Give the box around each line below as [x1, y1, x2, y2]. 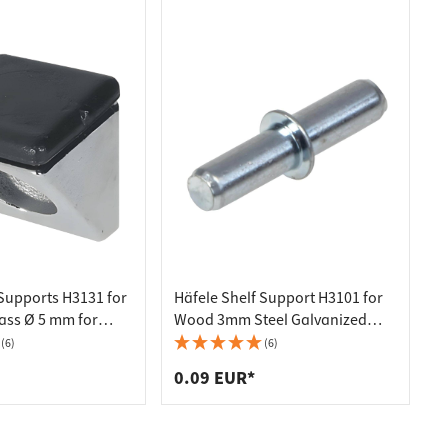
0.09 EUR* [174, 366, 256, 391]
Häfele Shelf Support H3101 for [174, 287, 384, 309]
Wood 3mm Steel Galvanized [174, 309, 368, 331]
